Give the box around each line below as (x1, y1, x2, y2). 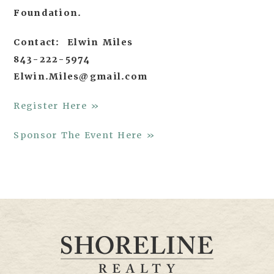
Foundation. (13, 7, 82, 18)
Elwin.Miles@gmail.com (13, 71, 148, 82)
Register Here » (13, 100, 100, 111)
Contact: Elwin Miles (13, 37, 133, 48)
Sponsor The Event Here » (13, 130, 156, 141)
